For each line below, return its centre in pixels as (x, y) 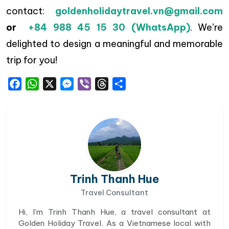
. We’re (206, 27)
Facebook (42, 84)
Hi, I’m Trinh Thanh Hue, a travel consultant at (114, 212)
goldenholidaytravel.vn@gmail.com (139, 11)
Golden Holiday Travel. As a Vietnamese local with (114, 223)
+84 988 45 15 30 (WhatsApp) (106, 27)
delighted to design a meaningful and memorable (114, 44)
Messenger (95, 84)
